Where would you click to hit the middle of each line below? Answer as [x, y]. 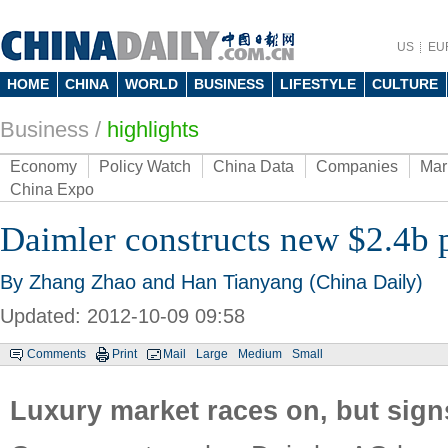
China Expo [52, 189]
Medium [260, 354]
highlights [153, 129]
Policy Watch [145, 166]
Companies [357, 166]
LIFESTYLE [318, 84]
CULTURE [405, 84]
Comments [56, 354]
